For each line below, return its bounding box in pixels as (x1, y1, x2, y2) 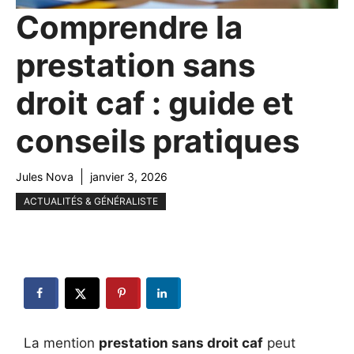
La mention (24, 334, 99, 351)
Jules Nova (16, 170, 73, 184)
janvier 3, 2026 (90, 170, 168, 184)
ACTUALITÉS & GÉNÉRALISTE (24, 195, 158, 208)
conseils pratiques (16, 122, 299, 161)
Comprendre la (16, 8, 243, 47)
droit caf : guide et (16, 84, 294, 123)
